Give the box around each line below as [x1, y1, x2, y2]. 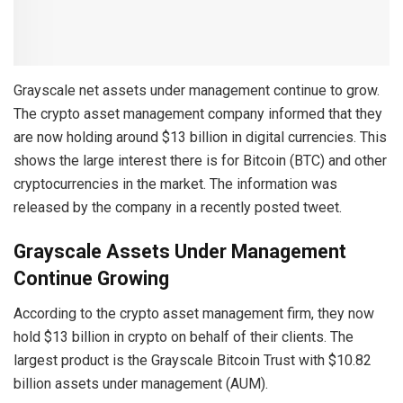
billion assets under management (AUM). [13, 375, 268, 393]
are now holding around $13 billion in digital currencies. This [13, 128, 387, 146]
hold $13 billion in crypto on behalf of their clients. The [13, 328, 354, 346]
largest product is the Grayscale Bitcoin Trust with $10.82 [13, 352, 372, 370]
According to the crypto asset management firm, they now [13, 305, 374, 323]
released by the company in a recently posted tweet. [13, 198, 342, 216]
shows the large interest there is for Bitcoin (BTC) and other [13, 151, 387, 169]
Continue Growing [13, 267, 169, 291]
